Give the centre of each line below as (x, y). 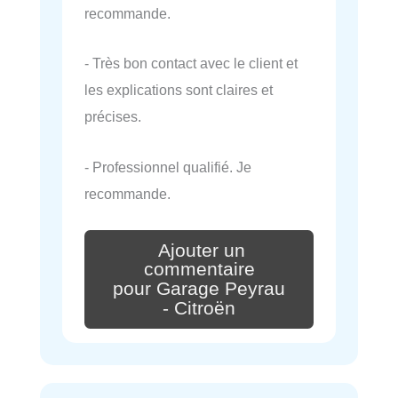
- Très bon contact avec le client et (191, 64)
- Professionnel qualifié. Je (168, 167)
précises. (113, 117)
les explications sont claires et (179, 90)
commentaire (199, 270)
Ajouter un (202, 250)
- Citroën (199, 308)
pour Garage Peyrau (199, 289)
